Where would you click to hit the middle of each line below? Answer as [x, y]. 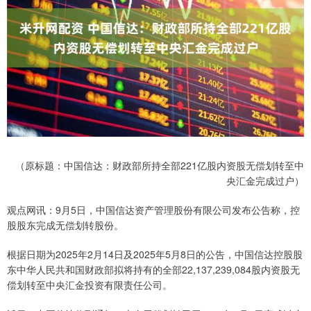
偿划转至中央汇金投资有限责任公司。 [90, 285]
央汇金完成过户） [265, 181]
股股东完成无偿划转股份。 [65, 225]
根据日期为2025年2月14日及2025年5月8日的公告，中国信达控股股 [155, 254]
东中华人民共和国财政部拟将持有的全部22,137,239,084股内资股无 [153, 270]
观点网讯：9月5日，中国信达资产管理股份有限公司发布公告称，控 [153, 210]
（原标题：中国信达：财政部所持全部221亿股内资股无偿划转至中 [160, 166]
